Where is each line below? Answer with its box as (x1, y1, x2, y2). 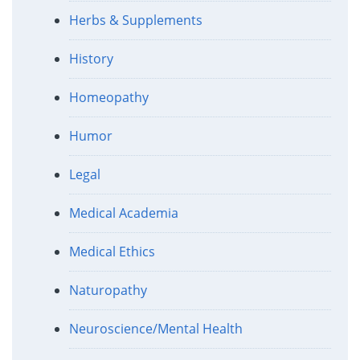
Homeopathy (68, 88, 149, 106)
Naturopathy (68, 280, 147, 299)
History (68, 49, 113, 67)
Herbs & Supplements (68, 10, 202, 29)
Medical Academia (68, 203, 178, 222)
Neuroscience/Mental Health (68, 319, 243, 337)
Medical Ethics (68, 242, 155, 260)
